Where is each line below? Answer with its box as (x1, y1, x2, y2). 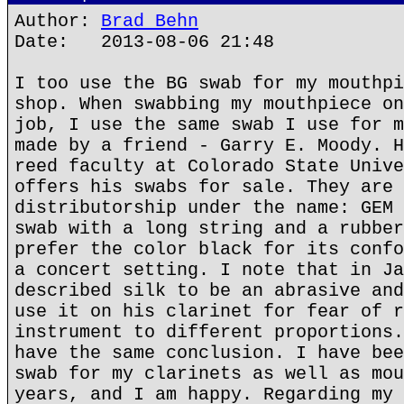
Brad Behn (101, 11, 198, 32)
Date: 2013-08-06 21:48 (14, 32, 274, 52)
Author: (14, 11, 101, 32)
